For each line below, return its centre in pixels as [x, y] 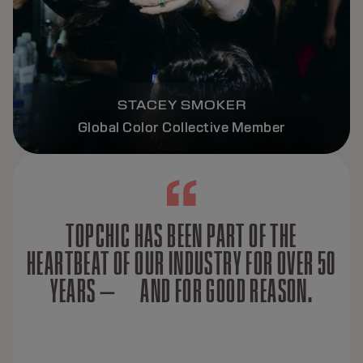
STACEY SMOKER [181, 105]
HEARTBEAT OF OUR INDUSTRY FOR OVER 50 [181, 263]
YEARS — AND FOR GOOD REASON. [181, 290]
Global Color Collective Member [181, 127]
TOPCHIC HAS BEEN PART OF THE [181, 235]
